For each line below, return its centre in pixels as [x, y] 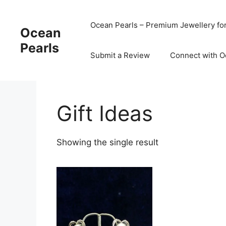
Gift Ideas [105, 113]
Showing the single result [107, 142]
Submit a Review [120, 55]
